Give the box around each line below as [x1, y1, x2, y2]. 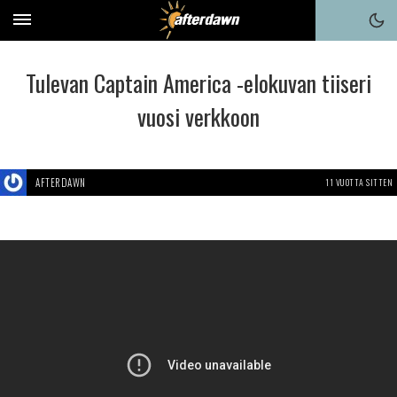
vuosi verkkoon [137, 99, 260, 134]
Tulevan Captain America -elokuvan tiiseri [26, 66, 371, 100]
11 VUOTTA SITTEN [325, 175, 393, 189]
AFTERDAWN [35, 175, 86, 190]
